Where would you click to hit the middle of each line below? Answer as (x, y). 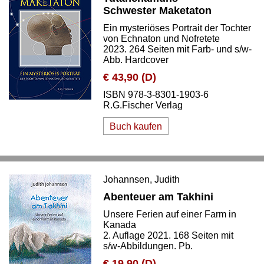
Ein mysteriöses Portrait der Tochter (177, 28)
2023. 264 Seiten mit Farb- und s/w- (177, 49)
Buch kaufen (136, 126)
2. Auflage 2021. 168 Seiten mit (168, 235)
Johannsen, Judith (141, 179)
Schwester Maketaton (157, 11)
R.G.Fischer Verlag (143, 105)
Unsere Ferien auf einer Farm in (170, 214)
